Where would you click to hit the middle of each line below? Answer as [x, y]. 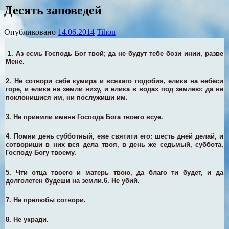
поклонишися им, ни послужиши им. [67, 98]
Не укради [30, 219]
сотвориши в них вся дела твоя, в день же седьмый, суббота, [114, 145]
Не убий [124, 180]
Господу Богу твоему [40, 153]
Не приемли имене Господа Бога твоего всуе [87, 117]
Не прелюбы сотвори [49, 200]
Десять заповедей [53, 10]
